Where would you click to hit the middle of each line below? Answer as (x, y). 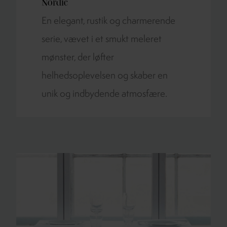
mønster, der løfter (78, 58)
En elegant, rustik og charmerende (108, 22)
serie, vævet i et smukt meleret (102, 40)
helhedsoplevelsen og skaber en (105, 76)
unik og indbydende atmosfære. (104, 94)
